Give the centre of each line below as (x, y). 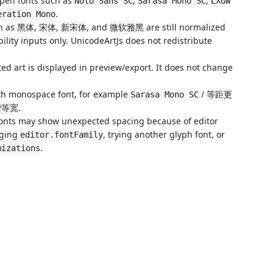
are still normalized (185, 27)
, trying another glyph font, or (164, 134)
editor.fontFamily (62, 135)
